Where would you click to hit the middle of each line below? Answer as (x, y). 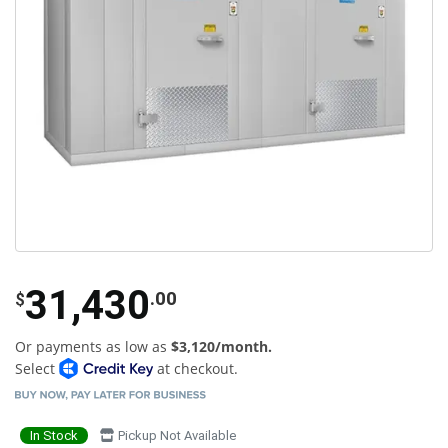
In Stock (54, 435)
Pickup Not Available (175, 435)
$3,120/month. (221, 346)
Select (37, 368)
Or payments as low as (93, 346)
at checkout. (195, 368)
